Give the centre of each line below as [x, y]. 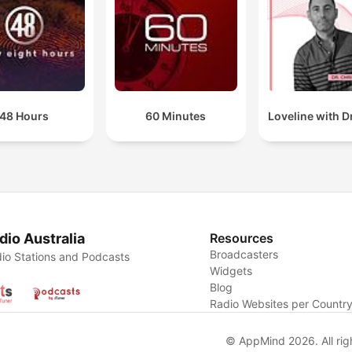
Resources [242, 238]
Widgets [231, 271]
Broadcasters [244, 255]
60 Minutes [176, 116]
